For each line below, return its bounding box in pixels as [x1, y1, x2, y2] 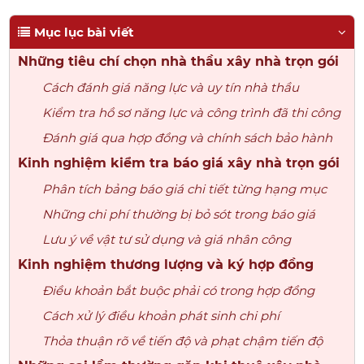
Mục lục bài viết [34, 24, 135, 40]
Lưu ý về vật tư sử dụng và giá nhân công [42, 232, 292, 247]
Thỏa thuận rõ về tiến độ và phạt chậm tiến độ [42, 333, 323, 349]
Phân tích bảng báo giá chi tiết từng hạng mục [42, 181, 327, 197]
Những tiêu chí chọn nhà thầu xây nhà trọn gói [18, 54, 340, 69]
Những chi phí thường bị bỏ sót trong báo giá [42, 206, 316, 222]
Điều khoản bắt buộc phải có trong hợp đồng [42, 283, 315, 298]
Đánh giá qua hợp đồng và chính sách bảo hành [42, 130, 333, 145]
